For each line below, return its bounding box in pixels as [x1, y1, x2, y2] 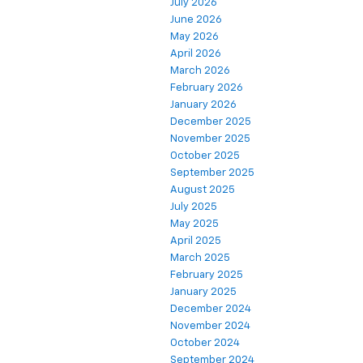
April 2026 [170, 48, 221, 59]
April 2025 [170, 235, 221, 246]
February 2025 [170, 269, 243, 280]
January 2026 [170, 99, 237, 110]
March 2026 [170, 65, 230, 76]
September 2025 [170, 167, 254, 178]
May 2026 [170, 31, 219, 42]
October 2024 [170, 337, 240, 348]
